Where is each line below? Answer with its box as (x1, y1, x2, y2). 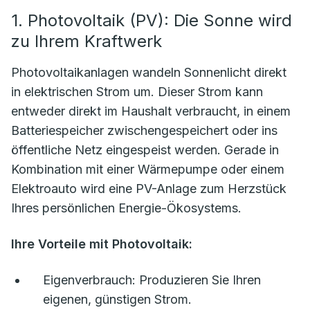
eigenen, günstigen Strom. (43, 292, 192, 307)
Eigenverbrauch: (43, 273, 136, 288)
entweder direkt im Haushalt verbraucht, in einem (11, 104, 291, 119)
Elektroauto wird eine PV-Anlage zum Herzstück (11, 181, 286, 197)
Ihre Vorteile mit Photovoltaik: (11, 237, 192, 252)
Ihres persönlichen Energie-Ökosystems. (11, 201, 241, 216)
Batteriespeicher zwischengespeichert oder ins (11, 123, 277, 138)
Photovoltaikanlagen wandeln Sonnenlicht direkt (11, 65, 286, 80)
